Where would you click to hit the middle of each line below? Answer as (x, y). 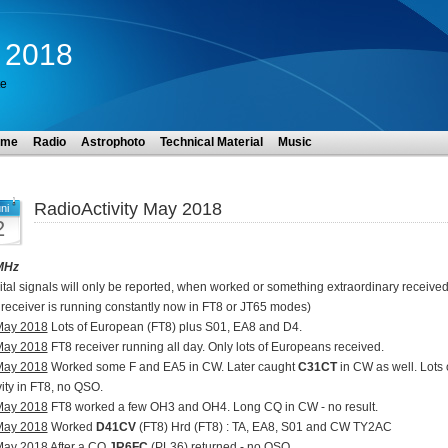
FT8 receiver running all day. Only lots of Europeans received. (215, 347)
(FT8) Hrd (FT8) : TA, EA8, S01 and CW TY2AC (263, 427)
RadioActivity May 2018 (127, 209)
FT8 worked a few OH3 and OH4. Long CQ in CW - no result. (212, 407)
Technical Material (211, 142)
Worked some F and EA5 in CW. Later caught (172, 367)
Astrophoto (112, 142)
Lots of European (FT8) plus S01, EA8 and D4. (174, 327)
